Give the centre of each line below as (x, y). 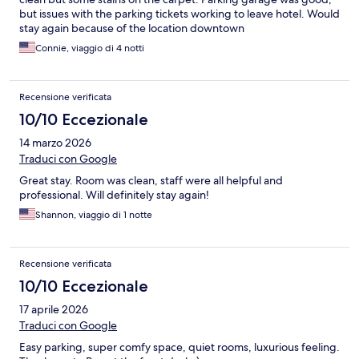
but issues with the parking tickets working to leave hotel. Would (179, 14)
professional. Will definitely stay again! (114, 195)
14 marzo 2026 (55, 143)
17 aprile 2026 (54, 310)
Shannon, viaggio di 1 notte (94, 215)
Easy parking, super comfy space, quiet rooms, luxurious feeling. (179, 347)
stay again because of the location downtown (132, 28)
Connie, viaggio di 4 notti (90, 48)
